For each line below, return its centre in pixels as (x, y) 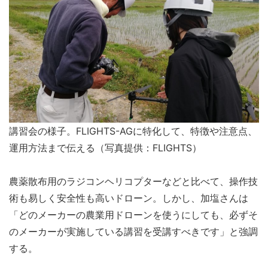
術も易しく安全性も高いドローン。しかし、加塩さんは (129, 198)
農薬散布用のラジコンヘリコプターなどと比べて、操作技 (133, 182)
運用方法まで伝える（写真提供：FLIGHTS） (105, 148)
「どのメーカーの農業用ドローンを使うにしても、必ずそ (133, 215)
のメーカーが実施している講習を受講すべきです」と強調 (133, 232)
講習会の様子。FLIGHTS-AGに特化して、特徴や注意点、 (133, 131)
